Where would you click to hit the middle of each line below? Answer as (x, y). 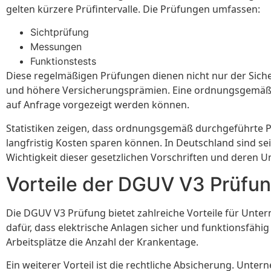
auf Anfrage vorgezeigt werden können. (98, 105)
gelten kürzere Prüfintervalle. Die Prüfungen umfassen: (133, 9)
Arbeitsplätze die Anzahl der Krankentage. (102, 242)
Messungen (56, 47)
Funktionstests (63, 61)
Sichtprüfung (60, 32)
